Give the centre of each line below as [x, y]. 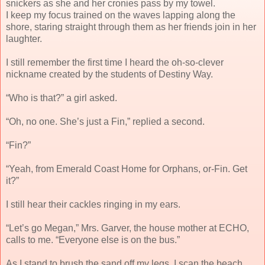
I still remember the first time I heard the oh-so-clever [115, 62]
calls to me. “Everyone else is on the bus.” [93, 240]
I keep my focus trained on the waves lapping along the [121, 15]
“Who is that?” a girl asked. [62, 98]
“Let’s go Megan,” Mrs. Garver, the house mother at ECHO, [127, 228]
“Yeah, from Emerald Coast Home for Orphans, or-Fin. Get [127, 169]
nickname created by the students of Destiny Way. [109, 74]
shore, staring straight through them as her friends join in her [131, 27]
